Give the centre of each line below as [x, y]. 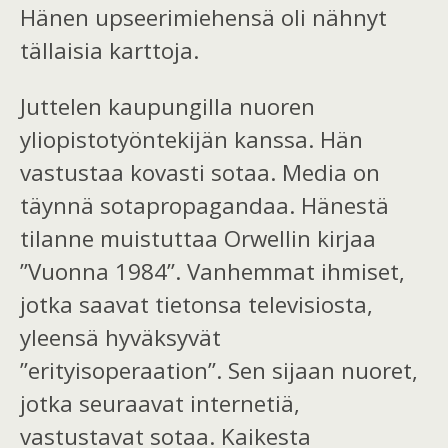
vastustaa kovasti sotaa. [151, 172]
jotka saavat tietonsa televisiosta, [196, 304]
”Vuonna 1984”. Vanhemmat [170, 271]
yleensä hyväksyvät [120, 337]
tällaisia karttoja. [109, 51]
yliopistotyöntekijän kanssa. [170, 139]
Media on [331, 172]
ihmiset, [363, 271]
